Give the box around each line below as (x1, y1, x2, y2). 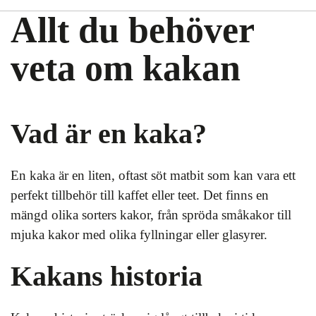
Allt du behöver (11, 10, 254, 50)
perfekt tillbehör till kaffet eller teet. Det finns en (11, 188, 269, 202)
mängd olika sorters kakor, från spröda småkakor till (11, 207, 291, 222)
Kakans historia (11, 260, 202, 292)
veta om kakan (11, 48, 241, 88)
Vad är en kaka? (11, 118, 207, 150)
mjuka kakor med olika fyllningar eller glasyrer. (11, 227, 267, 242)
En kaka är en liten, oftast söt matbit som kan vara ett (11, 168, 296, 183)
